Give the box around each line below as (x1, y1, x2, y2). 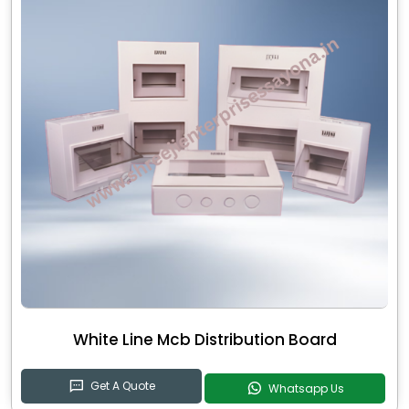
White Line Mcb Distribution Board (72, 329, 337, 351)
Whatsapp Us (267, 380, 344, 396)
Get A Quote (89, 378, 155, 394)
